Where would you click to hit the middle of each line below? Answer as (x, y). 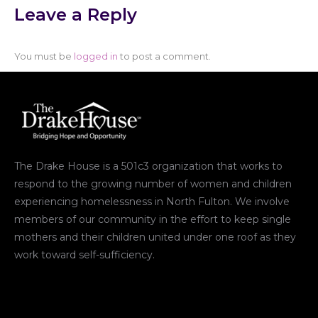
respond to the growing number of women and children (153, 184)
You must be (44, 56)
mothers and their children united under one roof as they (155, 237)
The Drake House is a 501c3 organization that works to (148, 166)
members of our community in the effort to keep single (153, 219)
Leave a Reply (76, 15)
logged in (96, 56)
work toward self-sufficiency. (84, 255)
